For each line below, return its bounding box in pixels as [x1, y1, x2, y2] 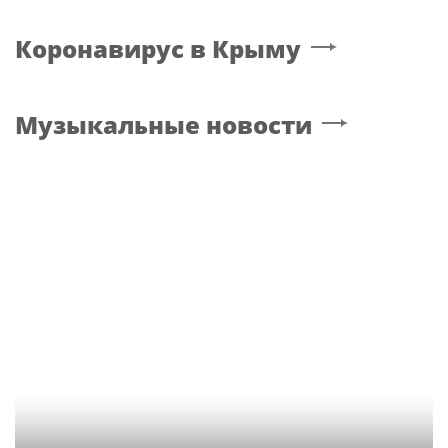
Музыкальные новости [15, 107, 312, 141]
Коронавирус [15, 31, 184, 65]
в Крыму [190, 31, 301, 65]
